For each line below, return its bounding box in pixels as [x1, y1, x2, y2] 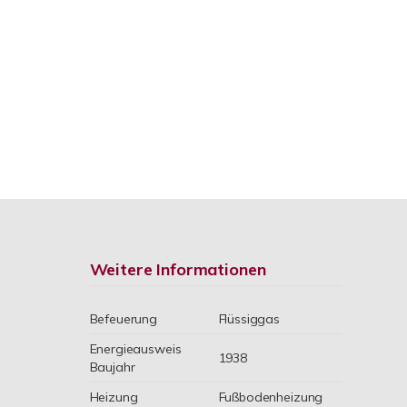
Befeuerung [89, 311, 158, 327]
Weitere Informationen [89, 259, 266, 280]
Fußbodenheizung [218, 389, 323, 405]
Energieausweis [89, 341, 182, 357]
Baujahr [89, 359, 135, 375]
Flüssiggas [218, 311, 281, 327]
